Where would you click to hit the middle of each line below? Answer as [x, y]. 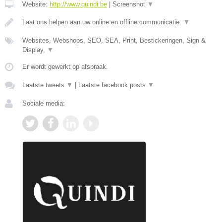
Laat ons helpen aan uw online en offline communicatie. [103, 22]
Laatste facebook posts [113, 85]
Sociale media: [44, 104]
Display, [35, 50]
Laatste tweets [44, 85]
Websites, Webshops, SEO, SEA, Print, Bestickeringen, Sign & [114, 41]
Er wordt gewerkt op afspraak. [65, 67]
